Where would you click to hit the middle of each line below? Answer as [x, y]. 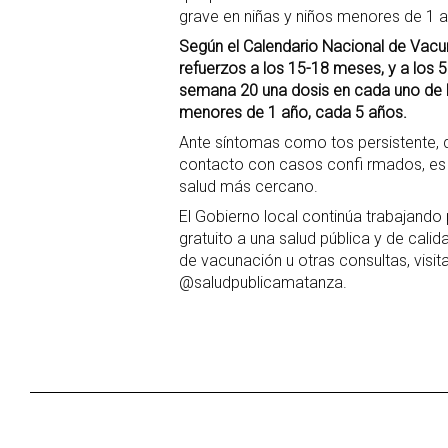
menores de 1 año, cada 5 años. [295, 113]
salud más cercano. [248, 187]
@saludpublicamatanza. [263, 283]
